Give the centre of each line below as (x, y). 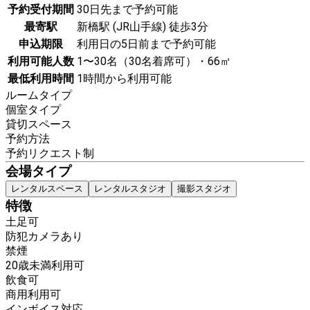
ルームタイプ (39, 95)
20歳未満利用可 (45, 266)
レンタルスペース (47, 189)
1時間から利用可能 (124, 79)
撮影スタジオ (204, 189)
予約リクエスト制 (50, 154)
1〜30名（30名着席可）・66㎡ (154, 62)
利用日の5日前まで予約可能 (146, 44)
